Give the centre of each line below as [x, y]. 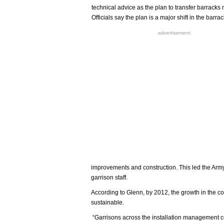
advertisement [174, 33]
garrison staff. [110, 177]
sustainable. [107, 202]
